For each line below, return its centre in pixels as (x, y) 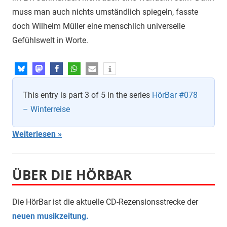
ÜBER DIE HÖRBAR (72, 175)
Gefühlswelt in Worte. (50, 41)
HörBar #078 (175, 95)
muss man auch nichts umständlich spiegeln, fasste (105, 12)
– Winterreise (46, 109)
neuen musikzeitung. (50, 216)
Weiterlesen (34, 134)
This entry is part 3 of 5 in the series (87, 95)
